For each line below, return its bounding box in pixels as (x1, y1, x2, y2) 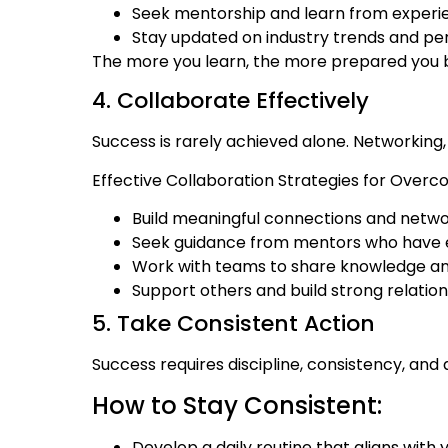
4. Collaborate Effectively (92, 85, 369, 117)
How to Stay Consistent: (92, 388, 382, 422)
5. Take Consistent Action (92, 308, 375, 340)
